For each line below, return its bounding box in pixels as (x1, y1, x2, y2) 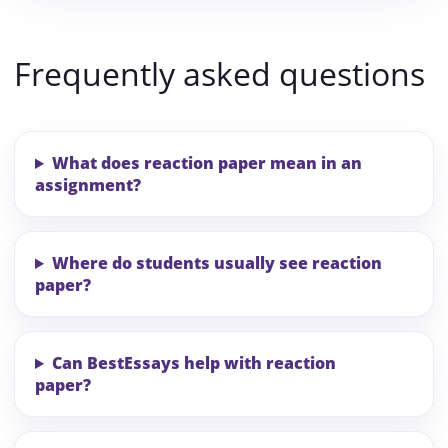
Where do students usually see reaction (51, 252, 382, 275)
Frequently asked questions (14, 52, 425, 96)
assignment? (35, 174, 141, 197)
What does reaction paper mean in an (51, 152, 362, 175)
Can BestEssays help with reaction (51, 352, 336, 375)
